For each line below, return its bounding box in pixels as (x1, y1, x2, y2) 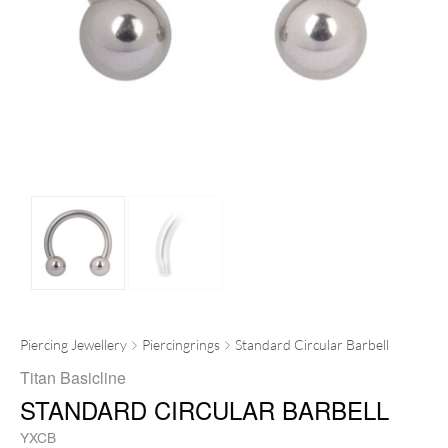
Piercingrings (142, 336, 220, 354)
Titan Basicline (20, 366, 126, 390)
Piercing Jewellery (20, 336, 127, 354)
